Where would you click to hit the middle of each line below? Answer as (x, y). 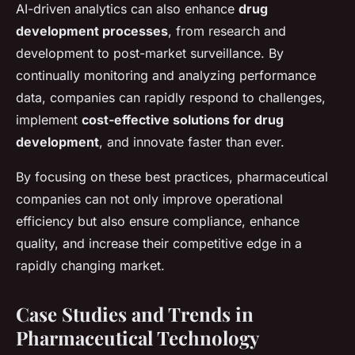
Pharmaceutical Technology (137, 338)
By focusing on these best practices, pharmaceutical (172, 177)
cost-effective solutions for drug (183, 120)
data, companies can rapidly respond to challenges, (171, 97)
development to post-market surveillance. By (150, 53)
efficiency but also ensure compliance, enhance (158, 221)
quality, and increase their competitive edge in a (159, 243)
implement (49, 120)
